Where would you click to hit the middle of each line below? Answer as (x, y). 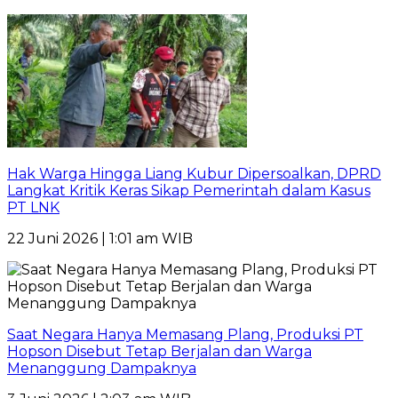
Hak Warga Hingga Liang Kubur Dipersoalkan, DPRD (194, 174)
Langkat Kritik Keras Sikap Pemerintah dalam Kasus (189, 191)
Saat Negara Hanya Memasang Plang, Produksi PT (185, 334)
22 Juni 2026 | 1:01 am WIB (100, 239)
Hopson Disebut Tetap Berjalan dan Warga (159, 351)
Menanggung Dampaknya (102, 368)
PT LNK (33, 207)
